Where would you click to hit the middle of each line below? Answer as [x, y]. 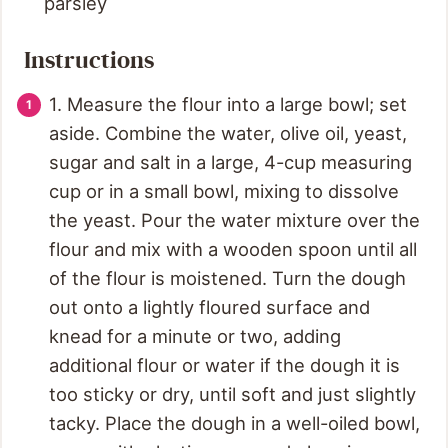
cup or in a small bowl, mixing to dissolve [224, 191]
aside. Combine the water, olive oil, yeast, [228, 133]
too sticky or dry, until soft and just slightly [232, 394]
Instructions [91, 61]
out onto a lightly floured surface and [209, 307]
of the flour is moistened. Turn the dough [227, 278]
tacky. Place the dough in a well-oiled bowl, [234, 423]
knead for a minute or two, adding [195, 336]
